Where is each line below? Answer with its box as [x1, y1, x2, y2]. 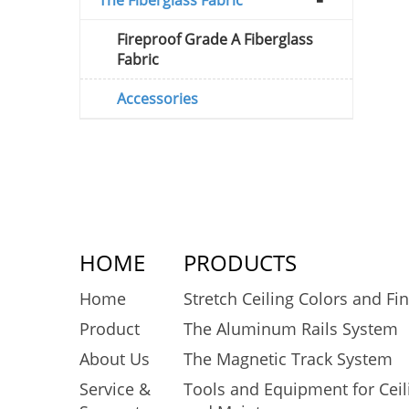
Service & [79, 377, 151, 400]
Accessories [117, 88, 198, 109]
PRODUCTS [183, 246, 297, 278]
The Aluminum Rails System [183, 317, 398, 340]
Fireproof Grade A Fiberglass [117, 28, 313, 49]
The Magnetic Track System [183, 347, 393, 370]
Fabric [117, 48, 159, 69]
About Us [79, 347, 150, 370]
